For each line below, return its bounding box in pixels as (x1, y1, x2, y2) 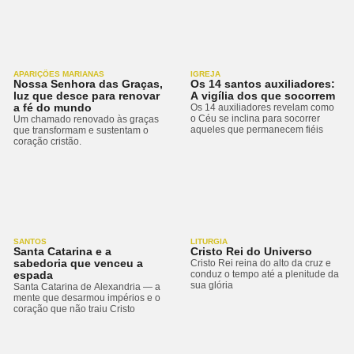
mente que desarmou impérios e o (13, 292, 160, 303)
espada (13, 268, 53, 281)
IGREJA (190, 69, 220, 78)
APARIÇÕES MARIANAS (13, 69, 104, 78)
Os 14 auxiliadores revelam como (190, 101, 334, 113)
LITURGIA (190, 236, 228, 246)
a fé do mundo (13, 100, 92, 114)
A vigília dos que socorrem (190, 88, 335, 102)
